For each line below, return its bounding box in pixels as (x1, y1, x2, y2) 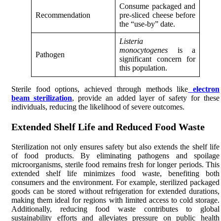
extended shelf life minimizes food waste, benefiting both (11, 169, 220, 178)
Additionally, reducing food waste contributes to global (11, 204, 220, 213)
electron (188, 84, 220, 93)
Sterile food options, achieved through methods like (11, 84, 188, 93)
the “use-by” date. (119, 19, 175, 28)
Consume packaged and (119, 1, 195, 10)
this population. (119, 63, 167, 72)
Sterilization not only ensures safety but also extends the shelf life (11, 142, 220, 151)
